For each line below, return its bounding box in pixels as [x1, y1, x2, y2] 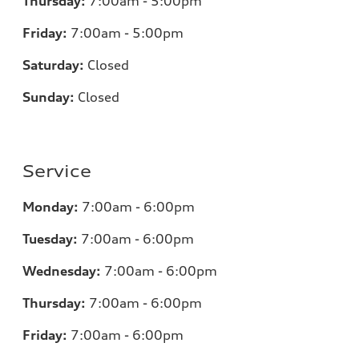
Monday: [22, 199, 79, 216]
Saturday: [22, 57, 84, 74]
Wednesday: [22, 263, 101, 280]
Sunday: [22, 89, 75, 106]
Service [22, 161, 91, 182]
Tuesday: [22, 231, 78, 248]
